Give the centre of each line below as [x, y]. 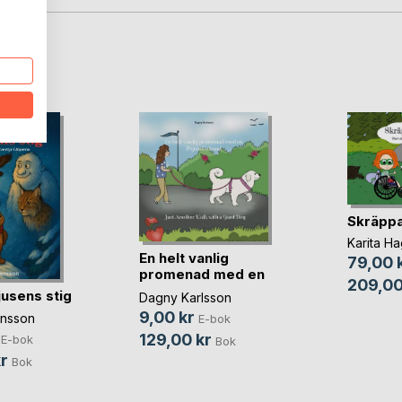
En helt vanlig [184, 258]
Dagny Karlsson [185, 298]
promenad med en [201, 274]
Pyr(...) [160, 290]
